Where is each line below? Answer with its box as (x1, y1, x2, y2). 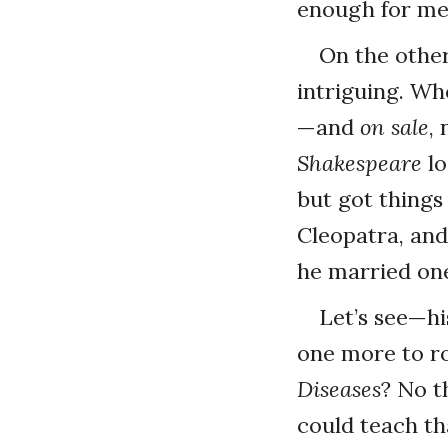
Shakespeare (297, 148, 422, 177)
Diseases (297, 374, 381, 403)
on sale (360, 112, 429, 141)
